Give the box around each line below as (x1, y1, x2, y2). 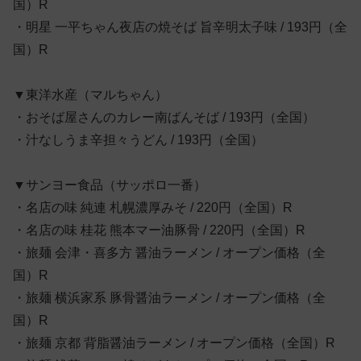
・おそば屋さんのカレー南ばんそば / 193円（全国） (13, 110, 315, 124)
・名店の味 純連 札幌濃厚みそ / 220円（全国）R (13, 200, 293, 214)
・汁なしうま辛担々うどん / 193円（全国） (13, 132, 263, 147)
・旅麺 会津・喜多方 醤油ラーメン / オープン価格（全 (13, 245, 326, 259)
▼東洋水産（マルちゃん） (13, 87, 168, 102)
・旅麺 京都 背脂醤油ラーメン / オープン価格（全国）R (13, 335, 335, 350)
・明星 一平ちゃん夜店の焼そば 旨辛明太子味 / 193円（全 (13, 19, 347, 34)
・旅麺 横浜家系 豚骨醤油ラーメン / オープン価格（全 (13, 290, 326, 305)
